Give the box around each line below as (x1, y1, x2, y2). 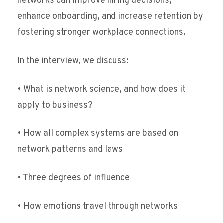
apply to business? (17, 100, 93, 111)
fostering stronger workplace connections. (17, 27, 186, 39)
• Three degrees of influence (17, 172, 130, 184)
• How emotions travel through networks (17, 201, 178, 213)
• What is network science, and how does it (17, 84, 186, 96)
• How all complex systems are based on (17, 128, 178, 140)
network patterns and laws (17, 144, 123, 156)
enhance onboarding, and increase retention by (17, 11, 203, 23)
